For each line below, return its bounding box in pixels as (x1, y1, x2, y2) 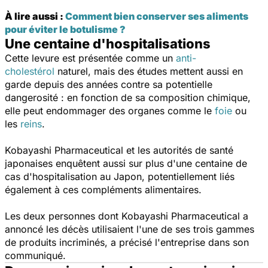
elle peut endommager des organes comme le (5, 104, 215, 117)
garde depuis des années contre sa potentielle (5, 78, 212, 90)
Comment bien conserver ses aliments (65, 10, 248, 22)
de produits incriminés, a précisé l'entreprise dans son (5, 236, 249, 248)
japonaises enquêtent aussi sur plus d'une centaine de (5, 157, 247, 169)
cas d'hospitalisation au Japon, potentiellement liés (5, 170, 234, 182)
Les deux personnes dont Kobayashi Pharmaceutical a (5, 209, 248, 222)
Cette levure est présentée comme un (5, 51, 176, 64)
